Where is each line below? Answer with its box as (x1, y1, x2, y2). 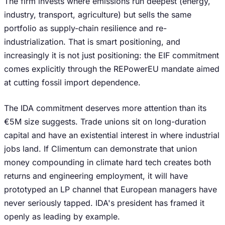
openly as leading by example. (4, 211, 120, 221)
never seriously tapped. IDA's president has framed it (4, 198, 204, 208)
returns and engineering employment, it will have (4, 171, 188, 181)
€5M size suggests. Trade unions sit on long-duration (4, 117, 206, 127)
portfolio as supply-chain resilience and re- (4, 23, 167, 33)
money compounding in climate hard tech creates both (4, 157, 211, 167)
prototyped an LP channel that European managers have (4, 184, 217, 194)
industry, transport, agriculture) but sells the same (4, 10, 191, 20)
